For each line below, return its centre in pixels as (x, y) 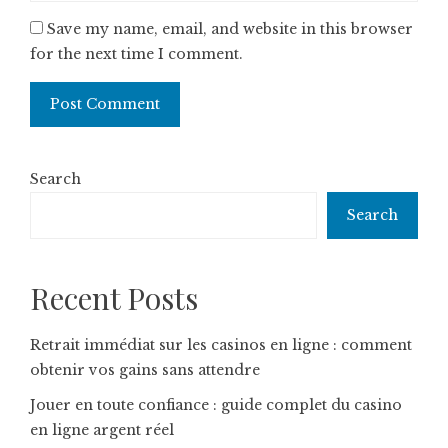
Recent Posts (114, 298)
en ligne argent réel (102, 430)
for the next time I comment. (136, 54)
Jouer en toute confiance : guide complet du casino (216, 405)
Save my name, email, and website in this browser (230, 29)
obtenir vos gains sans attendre (145, 370)
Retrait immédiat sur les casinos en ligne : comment (221, 345)
